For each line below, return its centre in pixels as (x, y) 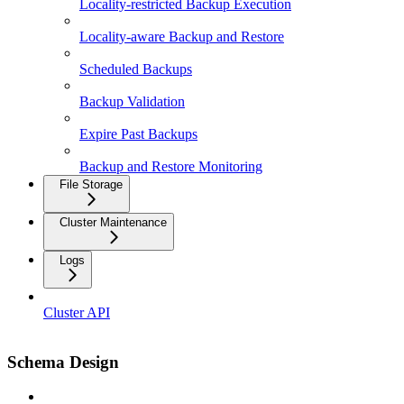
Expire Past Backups (138, 134)
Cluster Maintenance (113, 222)
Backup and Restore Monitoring (171, 166)
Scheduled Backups (136, 69)
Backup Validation (132, 101)
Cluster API (77, 312)
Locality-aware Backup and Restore (182, 37)
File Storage (91, 184)
